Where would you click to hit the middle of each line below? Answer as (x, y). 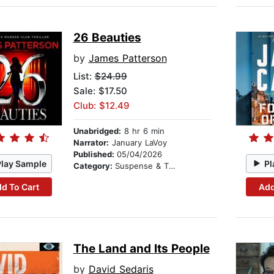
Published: (95, 154)
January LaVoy (138, 143)
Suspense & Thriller (142, 166)
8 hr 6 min (143, 131)
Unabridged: (97, 131)
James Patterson (128, 58)
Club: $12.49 (101, 106)
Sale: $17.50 (100, 91)
